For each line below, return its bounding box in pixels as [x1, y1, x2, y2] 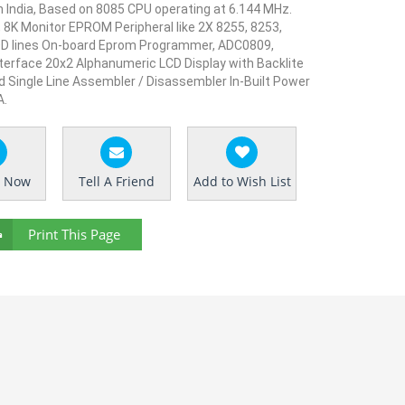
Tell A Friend [78, 173, 155, 190]
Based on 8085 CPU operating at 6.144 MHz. [39, 2, 292, 16]
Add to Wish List [193, 173, 291, 190]
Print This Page [28, 225, 120, 243]
